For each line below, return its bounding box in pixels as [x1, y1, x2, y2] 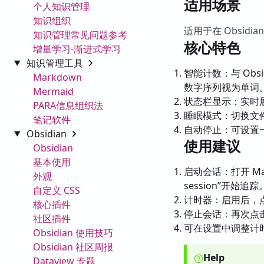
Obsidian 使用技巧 [33, 226, 113, 239]
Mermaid [33, 84, 74, 98]
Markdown [33, 70, 82, 84]
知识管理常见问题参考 [33, 28, 127, 41]
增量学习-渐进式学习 [33, 42, 121, 55]
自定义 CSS [33, 183, 80, 197]
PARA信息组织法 [33, 98, 103, 112]
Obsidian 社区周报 [33, 240, 113, 253]
